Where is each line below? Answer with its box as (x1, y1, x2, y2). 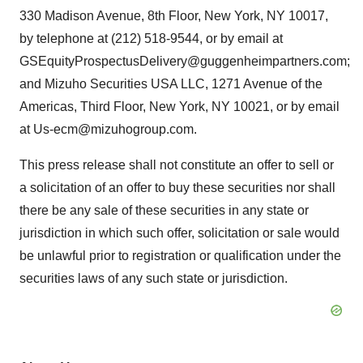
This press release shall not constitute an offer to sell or (19, 158, 334, 172)
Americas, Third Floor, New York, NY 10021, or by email (19, 100, 340, 113)
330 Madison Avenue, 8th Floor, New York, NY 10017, (19, 9, 328, 23)
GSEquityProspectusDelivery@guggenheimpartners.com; (19, 54, 350, 68)
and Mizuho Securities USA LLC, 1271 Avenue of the (19, 77, 322, 91)
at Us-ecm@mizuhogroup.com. (19, 122, 197, 136)
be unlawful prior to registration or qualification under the (19, 249, 341, 263)
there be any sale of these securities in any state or (19, 203, 309, 217)
